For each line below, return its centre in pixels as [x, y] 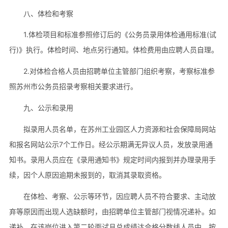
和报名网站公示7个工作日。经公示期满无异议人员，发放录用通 [111, 145]
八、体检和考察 [48, 13]
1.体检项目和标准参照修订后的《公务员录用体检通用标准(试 [120, 35]
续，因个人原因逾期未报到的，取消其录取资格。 [87, 175]
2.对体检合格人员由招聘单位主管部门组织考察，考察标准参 [119, 71]
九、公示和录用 [48, 108]
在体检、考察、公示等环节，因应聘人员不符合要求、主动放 [119, 196]
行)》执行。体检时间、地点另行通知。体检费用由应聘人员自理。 [113, 50]
